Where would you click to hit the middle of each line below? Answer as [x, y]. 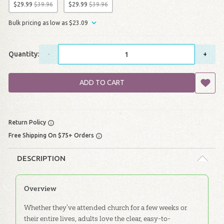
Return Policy [28, 122]
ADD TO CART [102, 83]
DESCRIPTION [41, 158]
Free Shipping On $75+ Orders [52, 135]
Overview [40, 189]
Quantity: [23, 54]
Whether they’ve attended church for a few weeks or [105, 208]
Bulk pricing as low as [38, 22]
